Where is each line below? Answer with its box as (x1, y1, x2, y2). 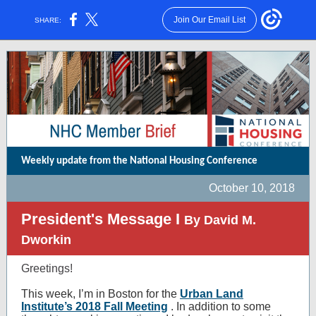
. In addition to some (171, 300, 271, 312)
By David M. (184, 213, 256, 227)
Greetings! (21, 262, 73, 274)
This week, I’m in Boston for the (21, 288, 180, 300)
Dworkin (21, 233, 71, 247)
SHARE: (30, 16, 66, 24)
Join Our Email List (173, 15, 245, 25)
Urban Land (180, 288, 243, 300)
